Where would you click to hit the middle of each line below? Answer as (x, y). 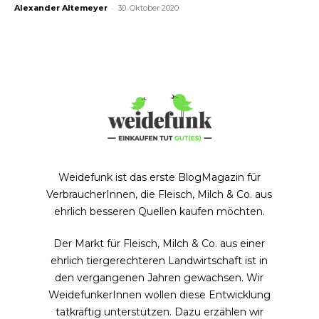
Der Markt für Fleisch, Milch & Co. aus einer (159, 244)
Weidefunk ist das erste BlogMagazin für (159, 178)
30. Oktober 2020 (148, 8)
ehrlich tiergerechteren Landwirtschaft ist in (159, 261)
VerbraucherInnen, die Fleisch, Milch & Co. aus (159, 195)
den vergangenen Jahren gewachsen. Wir (159, 278)
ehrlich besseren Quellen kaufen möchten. (159, 212)
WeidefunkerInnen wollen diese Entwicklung (159, 295)
